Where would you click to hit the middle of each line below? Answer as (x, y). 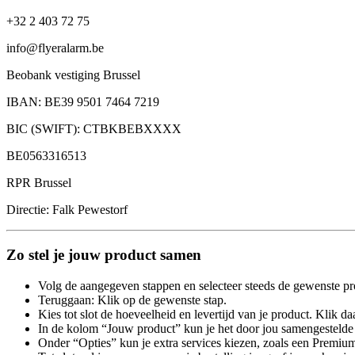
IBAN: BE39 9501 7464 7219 (83, 102)
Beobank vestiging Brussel (73, 75)
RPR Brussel (39, 183)
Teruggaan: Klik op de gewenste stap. (132, 300)
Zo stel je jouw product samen (104, 254)
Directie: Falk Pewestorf (67, 210)
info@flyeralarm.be (55, 48)
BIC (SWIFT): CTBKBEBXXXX (94, 129)
